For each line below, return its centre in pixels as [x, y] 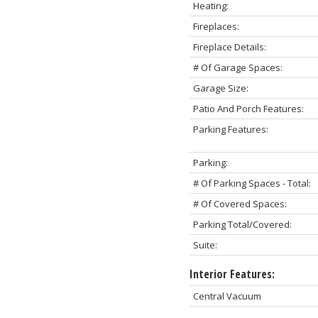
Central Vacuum [227, 296]
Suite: [205, 245]
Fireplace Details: [229, 46]
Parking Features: [230, 129]
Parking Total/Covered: [242, 224]
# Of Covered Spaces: [240, 203]
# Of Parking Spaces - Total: [252, 183]
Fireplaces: [216, 26]
